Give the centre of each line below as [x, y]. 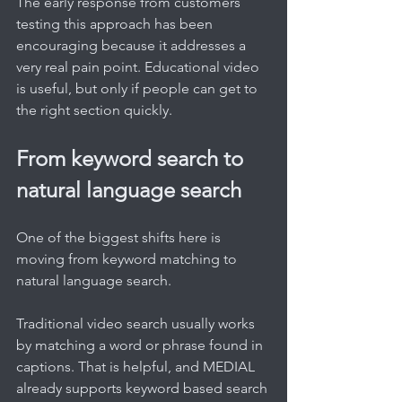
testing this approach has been [116, 23]
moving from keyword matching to [128, 258]
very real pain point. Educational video [140, 66]
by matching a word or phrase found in [141, 345]
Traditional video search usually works [137, 323]
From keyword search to [132, 158]
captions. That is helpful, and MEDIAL [137, 366]
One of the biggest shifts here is [120, 237]
